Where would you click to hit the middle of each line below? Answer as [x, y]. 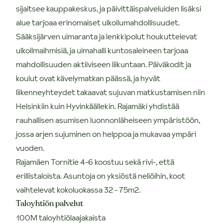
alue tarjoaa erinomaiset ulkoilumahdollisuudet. [98, 22]
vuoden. [30, 148]
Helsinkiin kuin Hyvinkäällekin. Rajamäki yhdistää [98, 106]
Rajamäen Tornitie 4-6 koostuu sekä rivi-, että [95, 162]
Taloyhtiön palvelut [50, 203]
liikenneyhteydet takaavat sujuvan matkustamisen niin [111, 92]
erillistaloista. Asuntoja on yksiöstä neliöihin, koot [101, 175]
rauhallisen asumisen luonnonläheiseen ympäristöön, [108, 120]
